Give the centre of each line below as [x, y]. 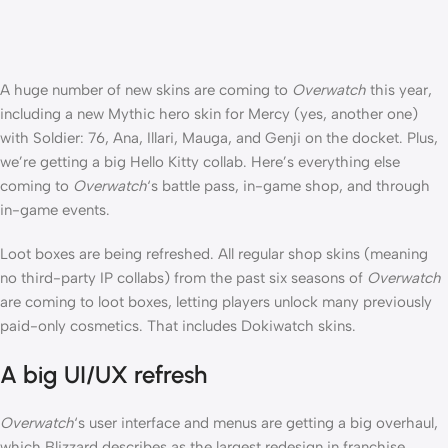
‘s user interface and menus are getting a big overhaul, [256, 423]
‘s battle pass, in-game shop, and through [288, 186]
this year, [399, 90]
